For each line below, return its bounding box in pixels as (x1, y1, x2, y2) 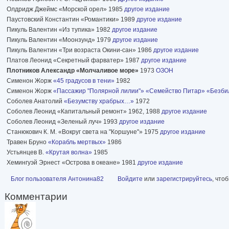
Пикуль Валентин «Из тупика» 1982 (7, 26, 112, 33)
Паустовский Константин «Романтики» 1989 (7, 15, 136, 23)
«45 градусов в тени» (53, 77, 114, 84)
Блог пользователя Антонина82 (11, 175, 104, 182)
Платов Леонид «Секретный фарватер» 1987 (7, 56, 141, 64)
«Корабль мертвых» (48, 138, 106, 146)
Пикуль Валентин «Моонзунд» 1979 (7, 36, 112, 43)
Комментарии (5, 191, 67, 202)
